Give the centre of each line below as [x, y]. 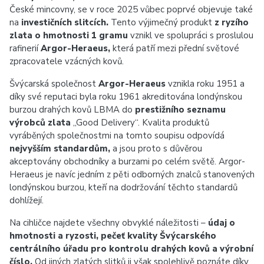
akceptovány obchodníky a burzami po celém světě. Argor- [127, 161]
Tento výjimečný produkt [161, 22]
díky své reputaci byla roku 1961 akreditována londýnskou [126, 97]
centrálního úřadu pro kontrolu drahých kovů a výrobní [131, 249]
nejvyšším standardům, [60, 148]
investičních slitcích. [65, 22]
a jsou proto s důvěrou [156, 148]
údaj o [222, 223]
